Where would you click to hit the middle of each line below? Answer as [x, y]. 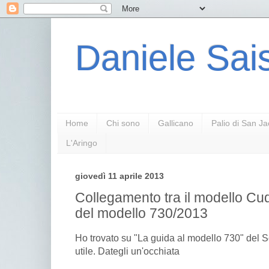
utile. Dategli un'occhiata [127, 251]
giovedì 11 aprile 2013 [119, 176]
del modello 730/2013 [141, 214]
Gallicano [176, 123]
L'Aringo [82, 143]
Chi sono [123, 123]
